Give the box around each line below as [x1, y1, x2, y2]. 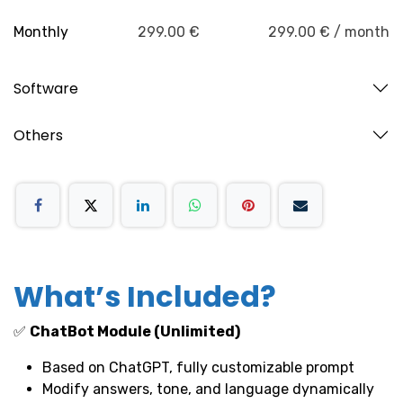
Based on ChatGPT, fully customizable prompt [42, 358, 354, 376]
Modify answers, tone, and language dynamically [42, 380, 374, 398]
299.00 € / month [268, 23, 390, 41]
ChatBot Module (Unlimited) [30, 322, 240, 340]
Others [13, 124, 63, 146]
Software [13, 77, 78, 99]
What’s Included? [13, 275, 276, 317]
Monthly [13, 23, 68, 41]
